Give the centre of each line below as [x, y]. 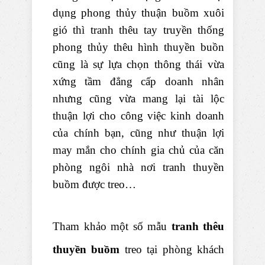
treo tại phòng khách [172, 250]
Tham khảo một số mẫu [112, 227]
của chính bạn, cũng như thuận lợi [138, 133]
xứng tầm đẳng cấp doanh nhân [138, 82]
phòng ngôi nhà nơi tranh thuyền [138, 167]
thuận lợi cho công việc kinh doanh [138, 116]
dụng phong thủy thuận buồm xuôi [138, 13]
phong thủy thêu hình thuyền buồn [138, 47]
